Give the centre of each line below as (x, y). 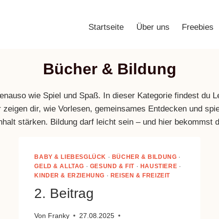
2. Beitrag (64, 194)
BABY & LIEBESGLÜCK (70, 157)
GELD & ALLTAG (59, 166)
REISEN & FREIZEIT (140, 176)
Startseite (106, 27)
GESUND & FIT (112, 166)
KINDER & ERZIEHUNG (70, 176)
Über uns (153, 27)
